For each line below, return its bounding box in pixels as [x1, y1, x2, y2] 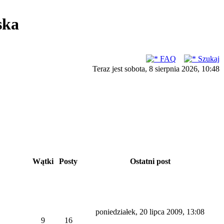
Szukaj [196, 54, 219, 63]
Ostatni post [127, 157, 172, 165]
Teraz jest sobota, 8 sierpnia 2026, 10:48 [92, 64, 219, 73]
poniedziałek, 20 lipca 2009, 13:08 [95, 207, 204, 216]
